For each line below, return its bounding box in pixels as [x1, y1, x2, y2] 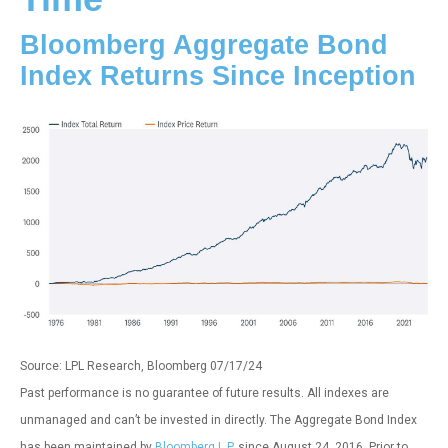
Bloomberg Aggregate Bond [20, 29, 388, 60]
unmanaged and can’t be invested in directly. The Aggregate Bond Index [20, 412, 417, 427]
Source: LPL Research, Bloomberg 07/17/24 [20, 358, 262, 373]
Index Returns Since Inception [20, 60, 416, 91]
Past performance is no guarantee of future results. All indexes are [20, 385, 389, 400]
